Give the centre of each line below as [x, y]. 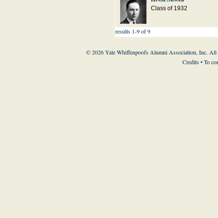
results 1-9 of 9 [133, 31]
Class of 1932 [169, 8]
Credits [191, 62]
